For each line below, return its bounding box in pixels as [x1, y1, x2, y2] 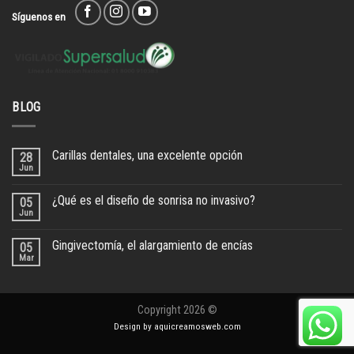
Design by [113, 321, 154, 333]
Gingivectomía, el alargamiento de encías [52, 238, 253, 254]
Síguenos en [12, 9, 66, 23]
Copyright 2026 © [137, 303, 217, 318]
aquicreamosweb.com [153, 321, 241, 333]
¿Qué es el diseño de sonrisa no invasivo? [52, 193, 255, 209]
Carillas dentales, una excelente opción [52, 148, 243, 164]
